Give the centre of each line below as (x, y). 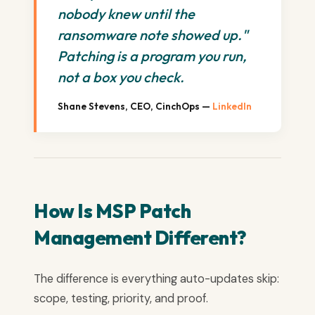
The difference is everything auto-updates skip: (156, 278)
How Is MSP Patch (112, 211)
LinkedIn (232, 106)
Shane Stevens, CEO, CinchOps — (135, 106)
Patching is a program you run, (152, 56)
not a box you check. (121, 77)
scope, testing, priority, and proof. (121, 298)
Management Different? (140, 237)
